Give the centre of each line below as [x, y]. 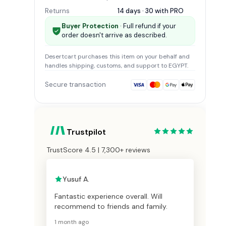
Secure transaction [75, 85]
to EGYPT [173, 66]
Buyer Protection [90, 26]
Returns [57, 11]
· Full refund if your [147, 26]
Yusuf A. [76, 179]
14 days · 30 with [144, 11]
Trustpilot [86, 132]
